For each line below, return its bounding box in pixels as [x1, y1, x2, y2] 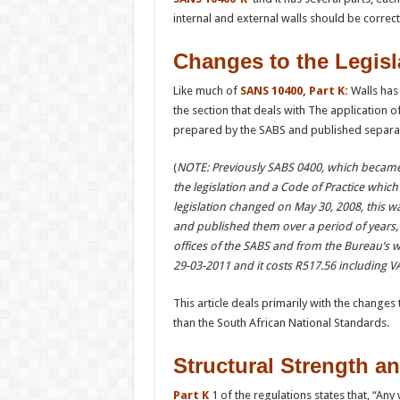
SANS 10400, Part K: [239, 83, 348, 97]
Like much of [172, 83, 240, 97]
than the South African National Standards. [172, 315, 389, 329]
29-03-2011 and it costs [172, 258, 295, 272]
